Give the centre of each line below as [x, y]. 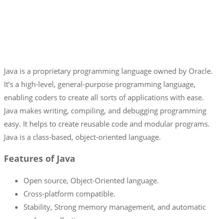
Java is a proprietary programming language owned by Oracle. [108, 71]
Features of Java [40, 159]
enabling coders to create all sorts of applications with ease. [104, 97]
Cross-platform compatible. [69, 193]
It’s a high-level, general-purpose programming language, [100, 84]
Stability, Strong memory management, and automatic [115, 207]
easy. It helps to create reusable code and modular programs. [107, 123]
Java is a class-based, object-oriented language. [82, 137]
